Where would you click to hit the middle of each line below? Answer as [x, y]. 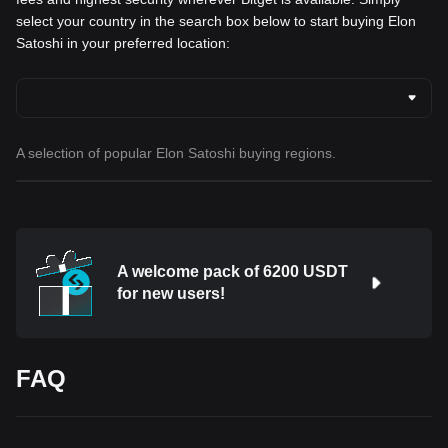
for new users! [171, 294]
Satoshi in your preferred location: [123, 43]
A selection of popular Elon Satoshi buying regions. [176, 153]
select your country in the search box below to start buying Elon [216, 21]
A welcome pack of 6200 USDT [233, 272]
